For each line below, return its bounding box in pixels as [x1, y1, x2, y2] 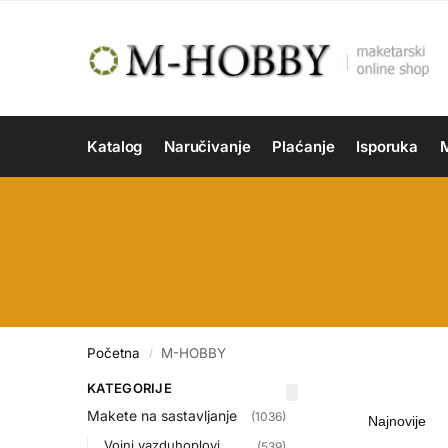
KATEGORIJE [87, 380, 172, 396]
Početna [87, 345, 140, 361]
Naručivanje [163, 137, 251, 156]
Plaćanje [272, 137, 335, 156]
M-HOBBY [161, 345, 227, 361]
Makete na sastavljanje [87, 407, 237, 425]
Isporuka [355, 137, 419, 156]
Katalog [87, 137, 143, 156]
